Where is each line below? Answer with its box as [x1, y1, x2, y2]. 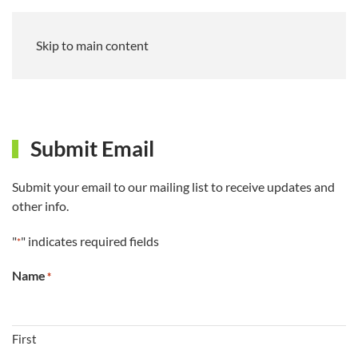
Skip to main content [36, 38, 149, 53]
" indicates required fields [21, 233, 159, 249]
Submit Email [26, 135, 155, 161]
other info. [12, 198, 69, 213]
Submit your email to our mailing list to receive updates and [12, 179, 335, 194]
